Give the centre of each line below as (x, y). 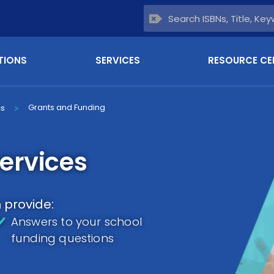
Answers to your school (76, 222)
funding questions (62, 238)
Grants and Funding (67, 107)
